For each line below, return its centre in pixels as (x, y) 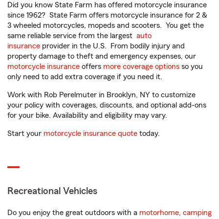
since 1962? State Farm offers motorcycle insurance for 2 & (107, 15)
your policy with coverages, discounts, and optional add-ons (107, 105)
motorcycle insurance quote (90, 133)
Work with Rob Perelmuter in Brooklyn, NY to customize (101, 95)
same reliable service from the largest (72, 36)
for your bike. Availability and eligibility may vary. (87, 115)
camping (197, 213)
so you (191, 66)
